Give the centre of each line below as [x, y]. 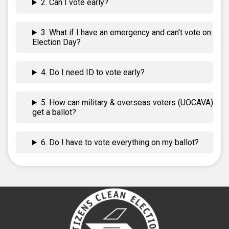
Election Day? [56, 42]
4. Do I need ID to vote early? [93, 72]
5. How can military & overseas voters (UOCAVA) [127, 102]
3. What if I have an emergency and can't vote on [126, 32]
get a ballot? [54, 112]
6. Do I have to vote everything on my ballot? [120, 142]
